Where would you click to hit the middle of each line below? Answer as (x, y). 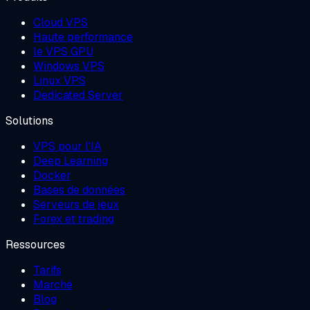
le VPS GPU (63, 51)
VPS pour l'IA (67, 146)
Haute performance (83, 37)
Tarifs (47, 270)
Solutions (29, 120)
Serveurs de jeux (76, 204)
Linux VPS (60, 80)
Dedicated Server (78, 95)
